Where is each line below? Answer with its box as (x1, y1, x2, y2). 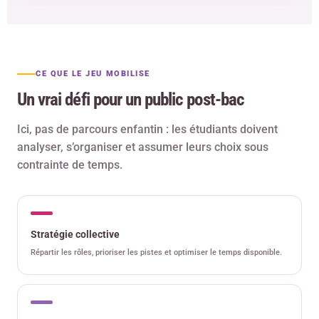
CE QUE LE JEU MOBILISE (36, 69, 150, 79)
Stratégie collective (31, 229, 120, 241)
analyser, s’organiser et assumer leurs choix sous (17, 140, 268, 155)
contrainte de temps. (17, 158, 122, 172)
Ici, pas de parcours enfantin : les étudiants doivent (17, 122, 278, 137)
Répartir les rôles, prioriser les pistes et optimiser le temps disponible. (31, 248, 282, 258)
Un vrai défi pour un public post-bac (17, 89, 244, 110)
